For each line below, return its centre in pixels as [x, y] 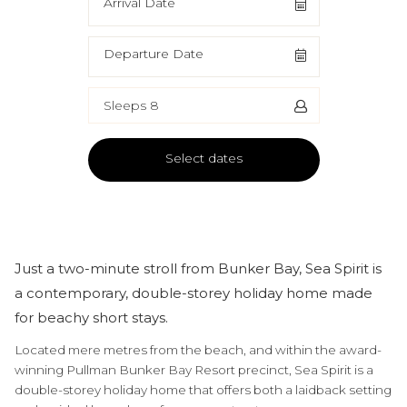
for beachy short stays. [91, 318]
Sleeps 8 [131, 105]
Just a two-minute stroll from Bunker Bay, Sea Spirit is [198, 268]
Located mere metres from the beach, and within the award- [198, 350]
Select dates [203, 158]
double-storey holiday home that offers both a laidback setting [203, 390]
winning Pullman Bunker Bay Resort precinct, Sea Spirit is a [194, 370]
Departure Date [153, 54]
